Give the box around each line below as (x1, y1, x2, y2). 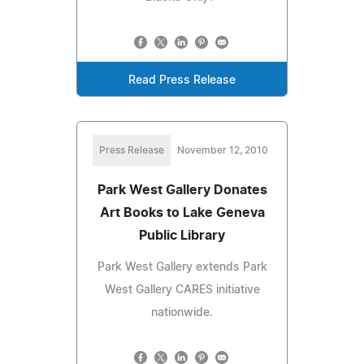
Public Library (139, 228, 225, 242)
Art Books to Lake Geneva (99, 206, 265, 219)
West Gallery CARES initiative (104, 284, 260, 296)
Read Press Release (128, 74, 236, 86)
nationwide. (151, 306, 213, 318)
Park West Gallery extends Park (97, 261, 267, 273)
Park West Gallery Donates (97, 183, 267, 197)
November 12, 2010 (177, 145, 268, 155)
